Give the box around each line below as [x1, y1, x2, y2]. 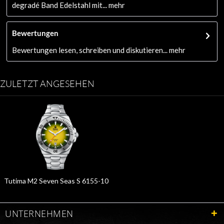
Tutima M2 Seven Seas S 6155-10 [3, 176, 108, 185]
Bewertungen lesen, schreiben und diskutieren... [12, 45, 168, 54]
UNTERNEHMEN [5, 207, 73, 219]
